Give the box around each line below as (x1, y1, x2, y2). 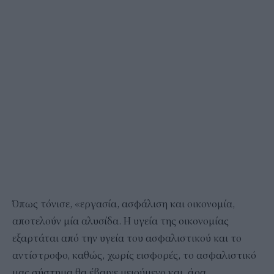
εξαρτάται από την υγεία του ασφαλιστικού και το (12, 232, 242, 245)
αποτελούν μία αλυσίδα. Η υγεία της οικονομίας (12, 215, 229, 228)
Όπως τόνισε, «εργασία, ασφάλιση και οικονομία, (12, 198, 235, 210)
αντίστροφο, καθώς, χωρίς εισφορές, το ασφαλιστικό (12, 249, 256, 262)
